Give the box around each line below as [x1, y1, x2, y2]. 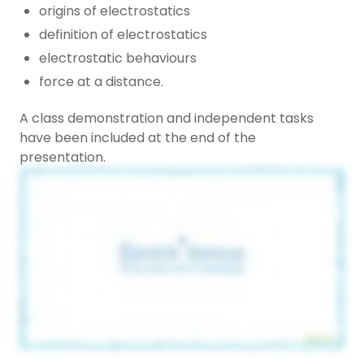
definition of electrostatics [39, 25, 207, 45]
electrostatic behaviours [39, 49, 197, 68]
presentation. [19, 148, 106, 167]
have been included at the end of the [19, 128, 256, 148]
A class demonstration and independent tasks [19, 109, 314, 128]
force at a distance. [39, 72, 163, 92]
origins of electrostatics [39, 2, 190, 21]
